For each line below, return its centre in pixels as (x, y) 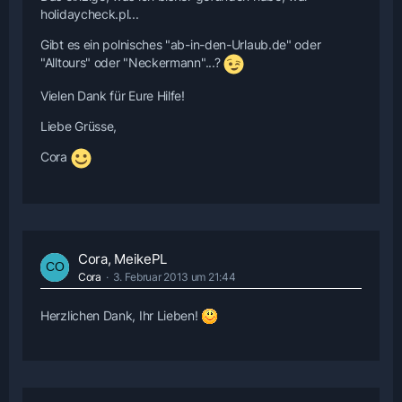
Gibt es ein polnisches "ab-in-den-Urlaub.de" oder (181, 44)
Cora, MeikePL (123, 259)
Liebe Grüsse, (79, 126)
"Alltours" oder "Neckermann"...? (132, 63)
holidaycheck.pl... (90, 14)
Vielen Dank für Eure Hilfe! (113, 96)
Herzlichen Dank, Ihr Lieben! (121, 315)
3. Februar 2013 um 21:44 (174, 277)
